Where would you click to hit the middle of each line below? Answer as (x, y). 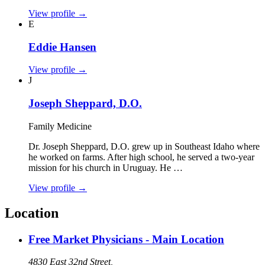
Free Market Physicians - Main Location (126, 239)
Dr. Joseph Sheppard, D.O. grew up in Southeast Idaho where (144, 146)
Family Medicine (60, 126)
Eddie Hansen (62, 47)
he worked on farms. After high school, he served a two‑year (141, 157)
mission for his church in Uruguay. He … (106, 167)
